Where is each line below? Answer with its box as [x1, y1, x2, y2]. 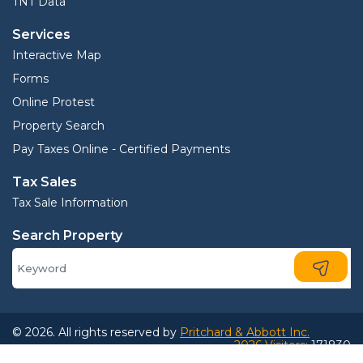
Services [12, 27, 70, 43]
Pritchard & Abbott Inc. [180, 325, 310, 340]
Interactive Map [12, 48, 101, 63]
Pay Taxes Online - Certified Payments [12, 142, 230, 157]
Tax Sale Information [12, 195, 128, 211]
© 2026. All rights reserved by [12, 325, 180, 340]
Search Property [12, 228, 122, 244]
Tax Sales [12, 174, 77, 190]
